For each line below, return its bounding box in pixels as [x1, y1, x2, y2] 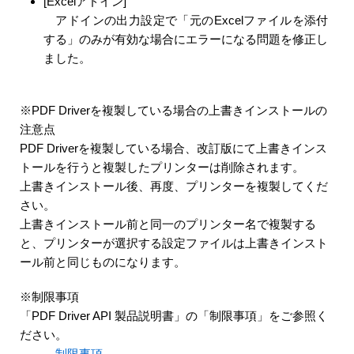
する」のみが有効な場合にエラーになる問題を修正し [43, 32, 329, 46]
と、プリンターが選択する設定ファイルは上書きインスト [20, 236, 328, 250]
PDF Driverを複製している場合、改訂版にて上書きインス [20, 141, 327, 155]
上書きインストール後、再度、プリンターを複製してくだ [20, 179, 328, 193]
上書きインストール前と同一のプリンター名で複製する [20, 217, 316, 231]
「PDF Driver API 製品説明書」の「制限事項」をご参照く [20, 309, 328, 322]
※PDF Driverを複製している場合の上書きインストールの [20, 104, 327, 117]
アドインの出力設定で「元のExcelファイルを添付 [43, 13, 329, 27]
